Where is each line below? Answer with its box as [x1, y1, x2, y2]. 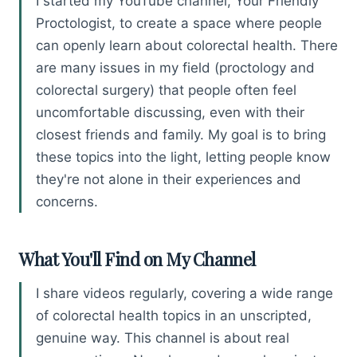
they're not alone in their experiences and [36, 171, 301, 187]
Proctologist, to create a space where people [36, 14, 322, 31]
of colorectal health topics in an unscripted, [36, 308, 312, 324]
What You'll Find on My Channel [19, 246, 256, 271]
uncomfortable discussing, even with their [36, 104, 304, 120]
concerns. [36, 193, 98, 210]
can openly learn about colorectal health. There [36, 37, 338, 53]
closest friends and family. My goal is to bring [36, 126, 326, 143]
